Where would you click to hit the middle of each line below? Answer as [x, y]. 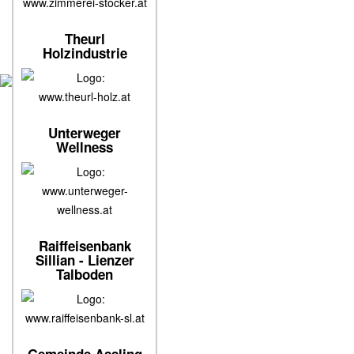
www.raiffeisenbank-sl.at [85, 318]
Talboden [85, 274]
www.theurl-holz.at [85, 96]
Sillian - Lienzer [85, 260]
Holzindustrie [85, 53]
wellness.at [85, 209]
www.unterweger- [85, 190]
